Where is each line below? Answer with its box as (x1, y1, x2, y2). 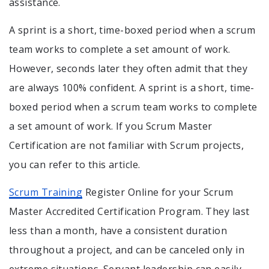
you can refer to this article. (9, 157, 141, 171)
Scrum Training (9, 185, 83, 199)
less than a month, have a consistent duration (9, 223, 228, 237)
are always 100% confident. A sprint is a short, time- (9, 80, 255, 94)
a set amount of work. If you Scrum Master (9, 119, 213, 133)
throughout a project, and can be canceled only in (9, 243, 245, 256)
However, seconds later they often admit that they (9, 61, 248, 75)
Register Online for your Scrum (82, 185, 234, 199)
